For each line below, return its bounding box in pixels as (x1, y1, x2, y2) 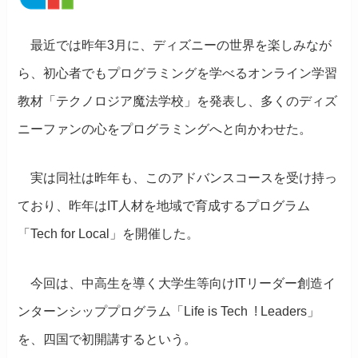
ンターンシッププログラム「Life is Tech (18, 304, 249, 319)
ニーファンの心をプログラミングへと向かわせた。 (18, 121, 312, 136)
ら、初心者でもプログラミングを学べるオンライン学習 (18, 66, 338, 80)
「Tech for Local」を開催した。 (18, 227, 200, 241)
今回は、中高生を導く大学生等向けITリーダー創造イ (18, 276, 336, 291)
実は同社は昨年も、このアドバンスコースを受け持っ (18, 171, 338, 185)
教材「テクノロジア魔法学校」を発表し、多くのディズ (18, 93, 338, 108)
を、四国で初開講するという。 (18, 332, 197, 347)
